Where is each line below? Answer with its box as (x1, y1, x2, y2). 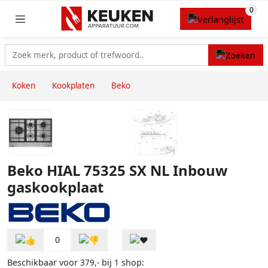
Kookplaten (52, 80, 95, 92)
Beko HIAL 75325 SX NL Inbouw (7, 161, 227, 181)
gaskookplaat (7, 178, 103, 197)
